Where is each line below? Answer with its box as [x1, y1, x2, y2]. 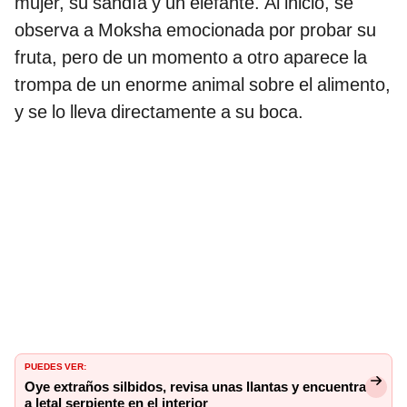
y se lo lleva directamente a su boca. [15, 101, 303, 124]
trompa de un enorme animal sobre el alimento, [15, 74, 391, 96]
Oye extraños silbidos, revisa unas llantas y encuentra [25, 379, 366, 396]
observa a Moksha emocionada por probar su [15, 19, 376, 42]
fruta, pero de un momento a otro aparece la [15, 46, 367, 69]
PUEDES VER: [25, 358, 86, 373]
